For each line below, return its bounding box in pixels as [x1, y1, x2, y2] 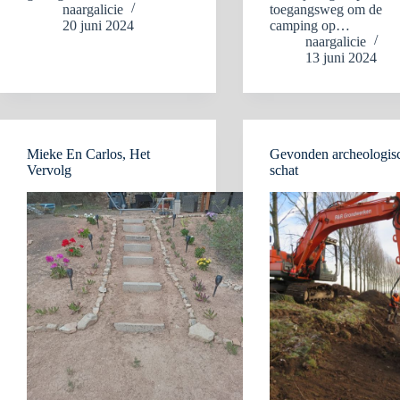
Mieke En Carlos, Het [27, 146, 150, 162]
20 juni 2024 [62, 18, 134, 33]
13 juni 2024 [305, 50, 378, 65]
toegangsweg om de [270, 2, 383, 17]
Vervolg [27, 162, 71, 178]
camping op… [270, 18, 351, 33]
